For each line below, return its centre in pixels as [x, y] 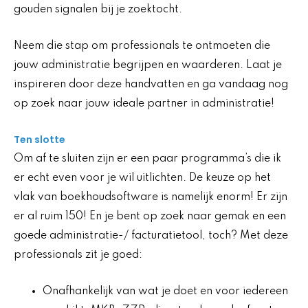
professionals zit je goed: [78, 255]
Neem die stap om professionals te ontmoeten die [142, 46]
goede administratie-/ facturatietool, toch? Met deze [151, 236]
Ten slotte [40, 140]
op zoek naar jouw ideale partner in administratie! [144, 103]
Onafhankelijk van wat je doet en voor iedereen [165, 291]
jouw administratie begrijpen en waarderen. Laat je [148, 65]
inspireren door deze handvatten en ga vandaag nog [151, 84]
